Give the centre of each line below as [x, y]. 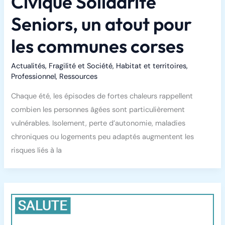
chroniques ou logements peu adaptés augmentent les [103, 137]
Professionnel [34, 77]
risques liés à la [37, 150]
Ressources [79, 77]
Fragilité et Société [81, 66]
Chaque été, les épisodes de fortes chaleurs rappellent [102, 96]
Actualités [28, 66]
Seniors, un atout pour [102, 24]
